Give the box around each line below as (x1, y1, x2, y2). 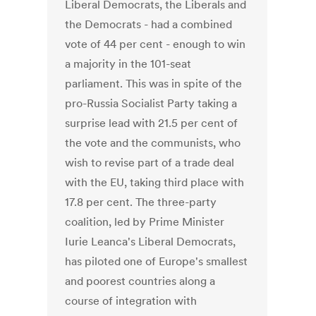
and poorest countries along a (65, 274, 216, 288)
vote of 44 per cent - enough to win (65, 37, 246, 51)
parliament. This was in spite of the (65, 76, 243, 91)
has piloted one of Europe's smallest (65, 254, 248, 269)
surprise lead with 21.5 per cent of (65, 116, 238, 130)
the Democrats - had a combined (65, 17, 233, 32)
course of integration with (65, 293, 197, 308)
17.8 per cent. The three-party (65, 195, 217, 209)
